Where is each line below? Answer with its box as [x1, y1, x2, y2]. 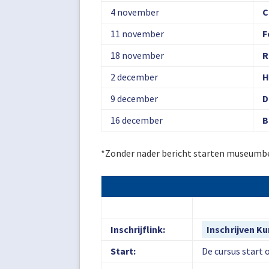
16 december [110, 114, 163, 126]
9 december [110, 92, 158, 104]
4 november [110, 6, 159, 18]
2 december [110, 71, 158, 83]
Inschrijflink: [110, 223, 165, 235]
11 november [110, 28, 164, 40]
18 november [110, 49, 164, 61]
